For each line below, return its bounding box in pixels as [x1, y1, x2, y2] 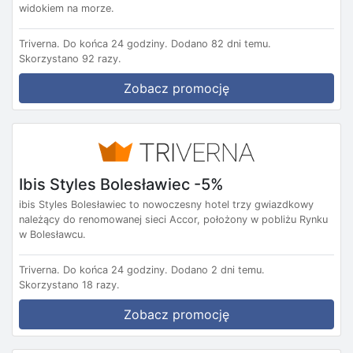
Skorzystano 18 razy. [19, 278, 120, 291]
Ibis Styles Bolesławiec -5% [19, 174, 224, 194]
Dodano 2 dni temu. [171, 263, 265, 276]
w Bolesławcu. [19, 228, 86, 240]
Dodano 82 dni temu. [171, 38, 271, 50]
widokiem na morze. [19, 2, 114, 15]
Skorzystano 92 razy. [19, 53, 121, 65]
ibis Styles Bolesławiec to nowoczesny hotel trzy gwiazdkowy [19, 198, 314, 210]
